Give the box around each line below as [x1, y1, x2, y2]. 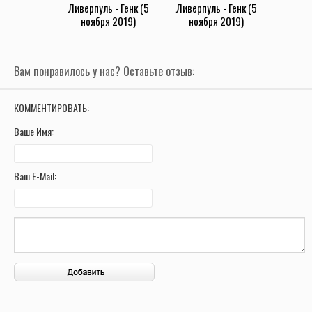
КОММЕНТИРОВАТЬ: [14, 100, 89, 116]
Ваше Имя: [14, 124, 54, 139]
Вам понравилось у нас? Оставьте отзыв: [14, 63, 194, 80]
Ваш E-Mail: [14, 169, 56, 184]
